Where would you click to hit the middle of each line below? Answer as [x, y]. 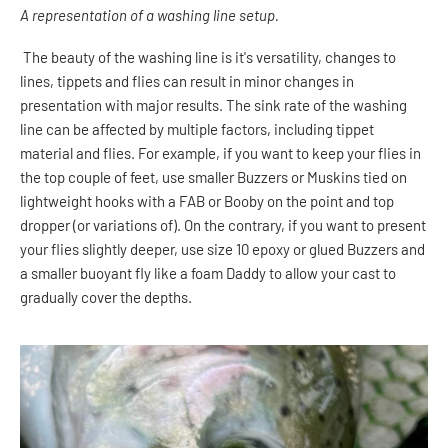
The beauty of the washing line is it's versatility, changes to [209, 57]
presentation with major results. [123, 105]
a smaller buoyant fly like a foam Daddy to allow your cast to [208, 273]
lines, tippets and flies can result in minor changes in [187, 81]
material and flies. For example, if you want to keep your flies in [220, 153]
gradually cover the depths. [106, 297]
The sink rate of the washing [316, 105]
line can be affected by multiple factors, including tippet [197, 129]
